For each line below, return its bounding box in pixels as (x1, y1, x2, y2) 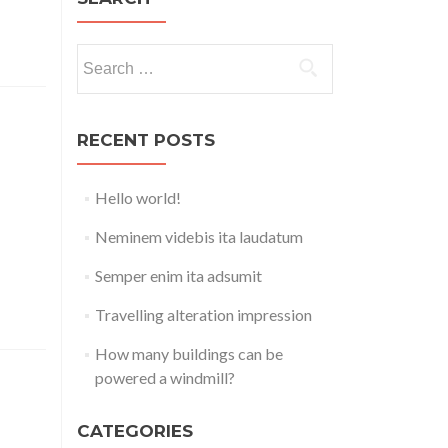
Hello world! (94, 188, 181, 207)
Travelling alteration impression (94, 305, 312, 324)
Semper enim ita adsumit (94, 266, 262, 285)
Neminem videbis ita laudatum (94, 227, 303, 246)
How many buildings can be (94, 344, 283, 363)
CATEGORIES (77, 421, 193, 441)
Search (76, 45, 122, 64)
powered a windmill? (94, 368, 235, 387)
